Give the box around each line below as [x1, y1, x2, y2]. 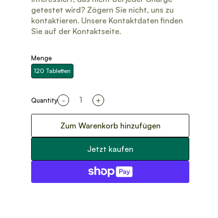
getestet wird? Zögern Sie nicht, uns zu [31, 5, 174, 15]
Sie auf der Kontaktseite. [31, 26, 121, 36]
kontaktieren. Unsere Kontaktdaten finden [31, 16, 183, 25]
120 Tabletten [34, 67, 71, 75]
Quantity [31, 96, 57, 104]
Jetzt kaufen [87, 144, 133, 154]
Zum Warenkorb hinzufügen [60, 121, 161, 131]
